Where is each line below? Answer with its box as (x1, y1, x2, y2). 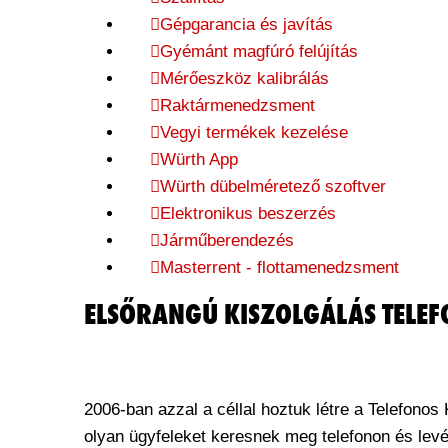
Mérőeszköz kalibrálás (160, 69, 329, 88)
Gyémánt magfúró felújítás (160, 42, 358, 61)
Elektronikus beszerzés (160, 204, 336, 223)
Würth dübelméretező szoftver (160, 177, 386, 196)
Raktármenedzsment (160, 96, 315, 115)
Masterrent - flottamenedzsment (160, 258, 399, 277)
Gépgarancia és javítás (160, 15, 333, 34)
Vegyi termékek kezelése (160, 123, 348, 142)
